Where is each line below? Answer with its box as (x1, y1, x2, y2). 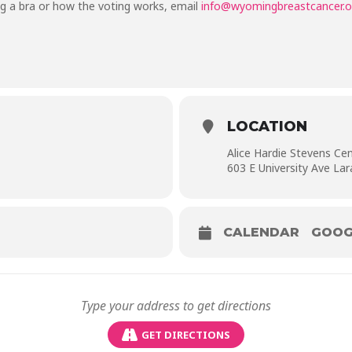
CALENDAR (223, 225, 299, 240)
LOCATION (227, 118, 307, 135)
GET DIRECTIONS (141, 327, 230, 342)
